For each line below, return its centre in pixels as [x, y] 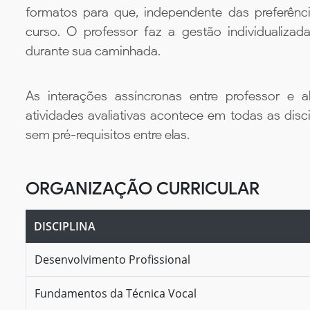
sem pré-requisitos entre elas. [108, 134]
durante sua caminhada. [93, 51]
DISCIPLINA [65, 226]
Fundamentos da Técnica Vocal [116, 293]
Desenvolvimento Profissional [112, 259]
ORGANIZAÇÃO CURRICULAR [143, 188]
